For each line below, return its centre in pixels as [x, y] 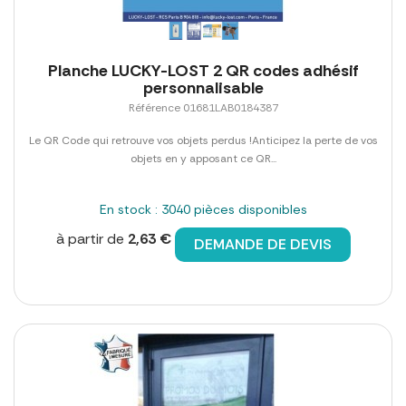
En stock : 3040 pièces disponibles [203, 210]
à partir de [92, 239]
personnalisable [203, 88]
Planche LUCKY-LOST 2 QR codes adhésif [203, 71]
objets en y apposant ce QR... [203, 159]
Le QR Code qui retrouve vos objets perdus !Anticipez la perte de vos [203, 141]
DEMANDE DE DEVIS [262, 245]
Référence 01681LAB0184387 [203, 108]
